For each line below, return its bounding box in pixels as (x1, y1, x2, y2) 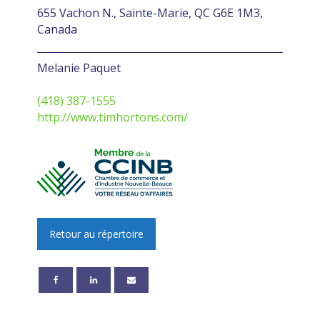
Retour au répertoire (49, 226, 144, 241)
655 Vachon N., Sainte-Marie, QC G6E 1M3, (37, 4, 263, 21)
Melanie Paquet (37, 59, 121, 76)
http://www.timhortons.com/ (37, 109, 188, 125)
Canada (37, 21, 77, 37)
